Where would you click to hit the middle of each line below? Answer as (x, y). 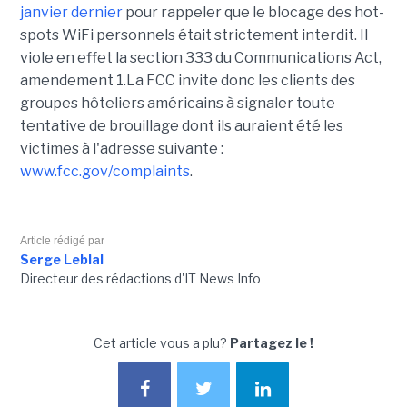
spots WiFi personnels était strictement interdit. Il (194, 35)
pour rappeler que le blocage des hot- (253, 13)
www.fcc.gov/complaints (104, 172)
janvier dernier (71, 13)
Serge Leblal (61, 260)
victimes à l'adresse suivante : (121, 149)
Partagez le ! (272, 343)
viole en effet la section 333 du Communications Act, (200, 58)
